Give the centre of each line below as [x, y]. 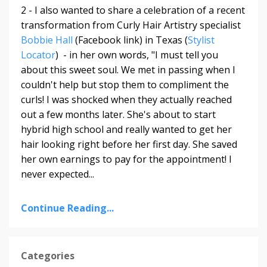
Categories [48, 255]
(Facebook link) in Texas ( [130, 40]
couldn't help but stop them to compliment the [125, 84]
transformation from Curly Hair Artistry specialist [131, 25]
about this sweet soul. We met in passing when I [128, 69]
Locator [38, 55]
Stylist [201, 40]
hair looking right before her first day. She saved [129, 144]
